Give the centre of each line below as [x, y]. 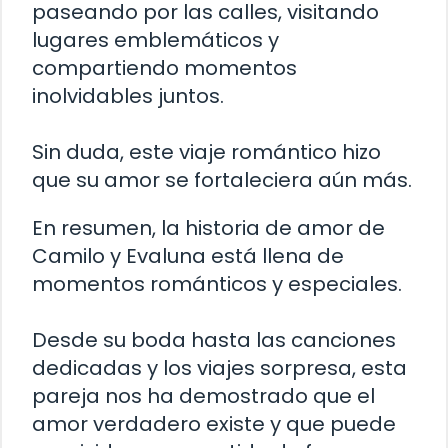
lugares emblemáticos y [155, 40]
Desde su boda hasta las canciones [214, 340]
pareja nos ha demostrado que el [203, 396]
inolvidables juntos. [128, 96]
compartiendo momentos [164, 68]
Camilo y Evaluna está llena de [188, 256]
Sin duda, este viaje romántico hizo [206, 152]
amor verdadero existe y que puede [214, 424]
